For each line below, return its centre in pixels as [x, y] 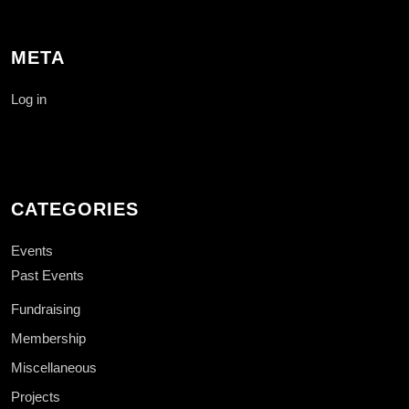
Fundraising [46, 309]
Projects [36, 397]
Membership [48, 339]
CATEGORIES [75, 210]
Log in [29, 100]
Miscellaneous [54, 368]
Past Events [47, 276]
